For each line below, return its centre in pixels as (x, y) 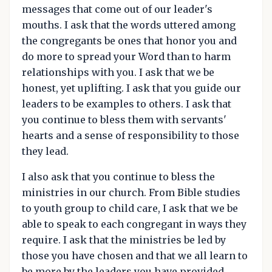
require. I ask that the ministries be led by (124, 240)
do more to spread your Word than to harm (126, 56)
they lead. (45, 151)
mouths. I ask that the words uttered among (129, 25)
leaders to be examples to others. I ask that (127, 104)
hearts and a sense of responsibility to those (131, 135)
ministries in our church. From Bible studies (131, 192)
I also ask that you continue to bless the (118, 177)
